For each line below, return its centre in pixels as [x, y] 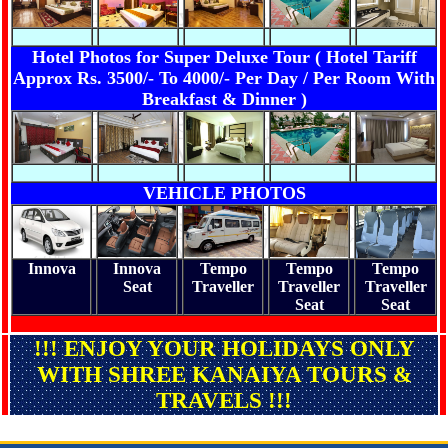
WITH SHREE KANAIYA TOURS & [224, 374]
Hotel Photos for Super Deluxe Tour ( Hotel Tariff [224, 57]
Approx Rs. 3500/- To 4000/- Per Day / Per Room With [224, 78]
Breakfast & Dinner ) [224, 99]
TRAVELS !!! [224, 400]
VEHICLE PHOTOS [224, 193]
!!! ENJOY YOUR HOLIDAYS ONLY [224, 348]
